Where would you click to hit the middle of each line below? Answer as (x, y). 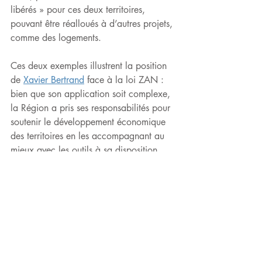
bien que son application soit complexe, (92, 94)
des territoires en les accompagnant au (89, 136)
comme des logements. (56, 38)
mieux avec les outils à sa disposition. (85, 150)
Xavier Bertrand (54, 80)
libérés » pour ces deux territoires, (79, 10)
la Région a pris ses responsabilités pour (92, 108)
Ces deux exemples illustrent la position (90, 66)
